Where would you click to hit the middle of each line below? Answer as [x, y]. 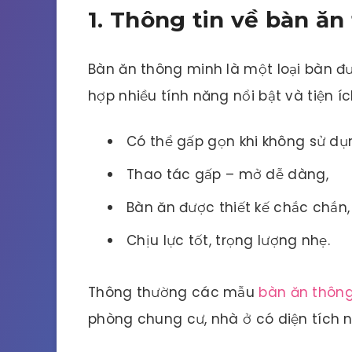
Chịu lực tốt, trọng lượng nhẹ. [228, 240]
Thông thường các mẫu [174, 292]
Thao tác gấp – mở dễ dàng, [227, 174]
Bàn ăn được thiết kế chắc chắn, [238, 207]
